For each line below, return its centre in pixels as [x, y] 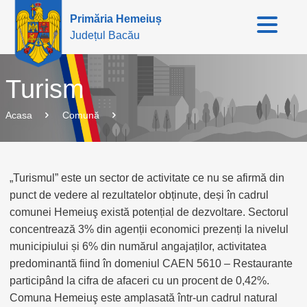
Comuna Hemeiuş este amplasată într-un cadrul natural [144, 298]
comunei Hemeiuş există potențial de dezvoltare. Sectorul [149, 212]
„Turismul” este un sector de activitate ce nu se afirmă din [147, 178]
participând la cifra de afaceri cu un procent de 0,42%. [139, 281]
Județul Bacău [105, 35]
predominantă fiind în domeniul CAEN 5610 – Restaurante [151, 263]
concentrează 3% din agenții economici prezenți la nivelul [149, 229]
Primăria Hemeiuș [116, 19]
